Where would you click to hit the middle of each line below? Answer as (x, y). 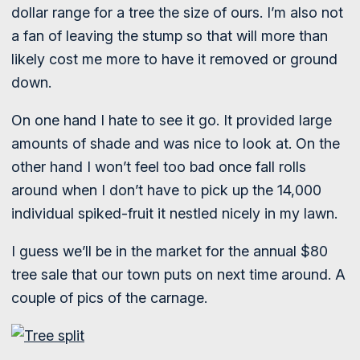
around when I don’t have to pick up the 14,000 (166, 190)
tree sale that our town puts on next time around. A (178, 274)
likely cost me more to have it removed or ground (174, 59)
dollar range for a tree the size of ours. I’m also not (177, 12)
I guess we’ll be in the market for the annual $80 (170, 251)
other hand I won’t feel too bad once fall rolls (159, 167)
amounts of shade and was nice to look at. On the (176, 143)
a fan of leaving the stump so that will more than (170, 36)
